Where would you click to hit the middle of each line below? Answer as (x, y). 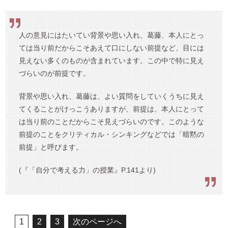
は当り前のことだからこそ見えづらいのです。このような (111, 121)
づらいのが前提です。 (54, 73)
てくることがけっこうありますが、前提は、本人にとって (111, 109)
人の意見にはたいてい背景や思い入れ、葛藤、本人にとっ (111, 35)
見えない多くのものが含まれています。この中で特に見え (111, 60)
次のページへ (97, 221)
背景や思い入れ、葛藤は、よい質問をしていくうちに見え (111, 96)
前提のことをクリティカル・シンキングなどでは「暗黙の (111, 134)
